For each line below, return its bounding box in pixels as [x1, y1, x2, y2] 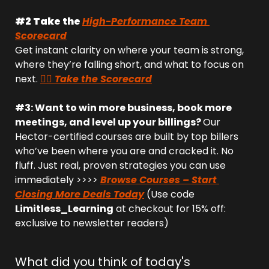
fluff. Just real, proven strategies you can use [15, 159, 226, 172]
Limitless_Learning [15, 202, 113, 216]
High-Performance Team [82, 14, 207, 28]
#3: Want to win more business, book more [15, 101, 232, 115]
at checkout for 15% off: [113, 202, 226, 216]
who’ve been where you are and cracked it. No [15, 144, 234, 158]
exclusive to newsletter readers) [15, 216, 169, 230]
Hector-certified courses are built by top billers [15, 130, 238, 144]
